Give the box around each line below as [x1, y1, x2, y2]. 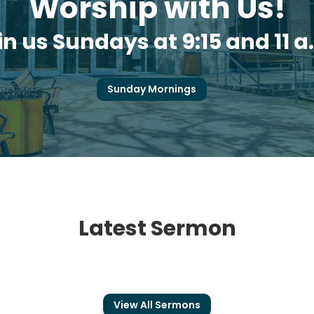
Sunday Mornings [107, 81, 196, 96]
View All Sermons [114, 297, 200, 312]
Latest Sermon [78, 213, 236, 243]
